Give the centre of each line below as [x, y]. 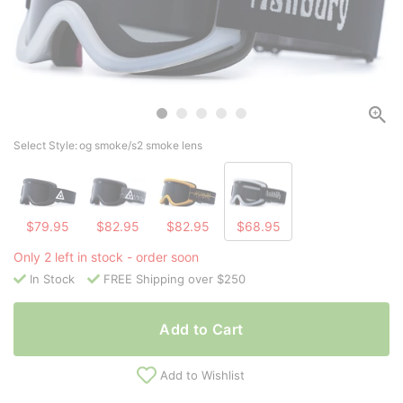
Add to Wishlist [202, 376]
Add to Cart [201, 330]
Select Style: [45, 146]
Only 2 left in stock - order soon [106, 257]
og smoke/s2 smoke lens [141, 146]
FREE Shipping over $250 [175, 279]
